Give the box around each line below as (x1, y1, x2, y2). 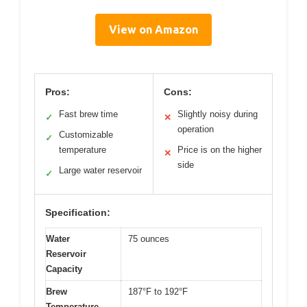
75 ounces (128, 234, 169, 245)
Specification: (45, 207, 110, 219)
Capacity (46, 264, 82, 275)
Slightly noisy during (177, 109, 258, 120)
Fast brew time (59, 109, 118, 120)
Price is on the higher (177, 145, 262, 156)
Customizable (59, 130, 113, 140)
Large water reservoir (59, 165, 142, 176)
